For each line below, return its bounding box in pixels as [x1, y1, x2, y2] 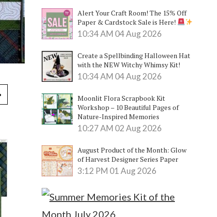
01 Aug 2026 [109, 165, 156, 176]
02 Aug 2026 [114, 123, 162, 133]
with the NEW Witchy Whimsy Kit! [77, 60, 180, 69]
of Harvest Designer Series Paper [77, 154, 178, 164]
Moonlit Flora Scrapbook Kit [77, 93, 165, 103]
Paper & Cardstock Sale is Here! [77, 17, 177, 27]
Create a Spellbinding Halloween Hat [77, 50, 190, 60]
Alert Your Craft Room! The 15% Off [77, 8, 186, 17]
